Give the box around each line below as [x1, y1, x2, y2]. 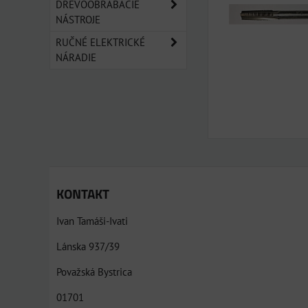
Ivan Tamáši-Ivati [56, 214, 128, 228]
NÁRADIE [56, 51, 96, 64]
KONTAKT [56, 184, 109, 203]
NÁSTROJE [56, 13, 100, 26]
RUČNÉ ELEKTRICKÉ [56, 36, 145, 49]
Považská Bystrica [56, 265, 132, 278]
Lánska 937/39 [56, 240, 120, 253]
